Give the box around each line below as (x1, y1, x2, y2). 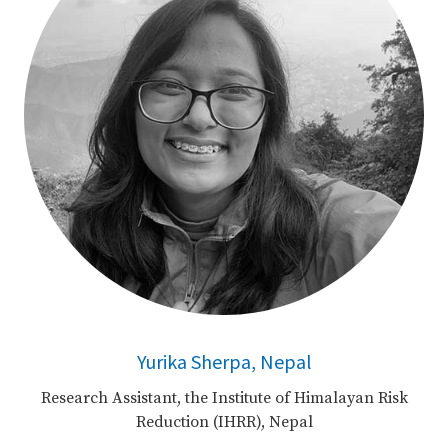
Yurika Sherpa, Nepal (136, 348, 312, 374)
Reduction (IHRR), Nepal (135, 411, 313, 432)
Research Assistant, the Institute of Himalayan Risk (40, 387, 408, 408)
